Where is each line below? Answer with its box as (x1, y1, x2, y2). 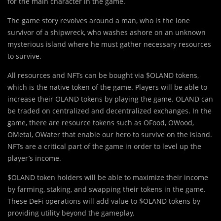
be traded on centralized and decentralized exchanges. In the (7, 106, 212, 115)
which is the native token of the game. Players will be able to (7, 82, 207, 92)
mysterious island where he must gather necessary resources (7, 39, 211, 49)
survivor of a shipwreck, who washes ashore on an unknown (7, 27, 206, 37)
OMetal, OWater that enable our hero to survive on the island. (7, 129, 212, 139)
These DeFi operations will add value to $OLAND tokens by (7, 196, 200, 206)
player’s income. (7, 153, 61, 163)
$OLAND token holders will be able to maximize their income (7, 172, 208, 182)
